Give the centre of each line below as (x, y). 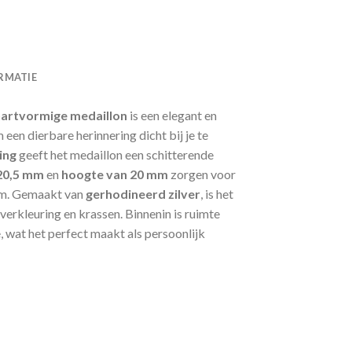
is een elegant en (172, 115)
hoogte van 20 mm (115, 174)
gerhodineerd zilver (143, 194)
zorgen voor (202, 174)
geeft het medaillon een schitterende (115, 155)
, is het (217, 194)
